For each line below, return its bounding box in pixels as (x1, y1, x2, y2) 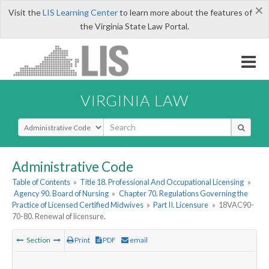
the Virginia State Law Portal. (80, 21, 189, 31)
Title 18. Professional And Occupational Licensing (80, 177, 244, 187)
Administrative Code (12, 158, 133, 175)
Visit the (8, 7, 43, 17)
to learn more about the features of (117, 7, 252, 17)
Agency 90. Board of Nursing (14, 189, 109, 199)
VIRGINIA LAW (80, 91, 189, 109)
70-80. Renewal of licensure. (12, 211, 106, 222)
